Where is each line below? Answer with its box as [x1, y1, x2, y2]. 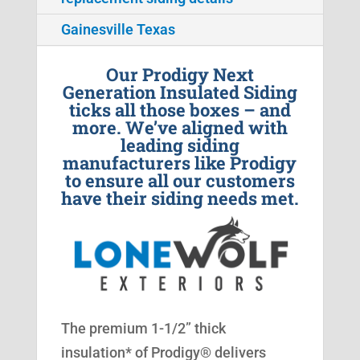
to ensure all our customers [64, 169, 295, 193]
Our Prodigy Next [105, 63, 254, 87]
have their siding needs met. [60, 186, 299, 211]
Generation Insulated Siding [62, 80, 297, 104]
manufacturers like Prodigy [63, 151, 297, 175]
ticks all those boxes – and [68, 98, 291, 122]
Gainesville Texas [60, 21, 175, 39]
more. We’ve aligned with [72, 116, 288, 140]
